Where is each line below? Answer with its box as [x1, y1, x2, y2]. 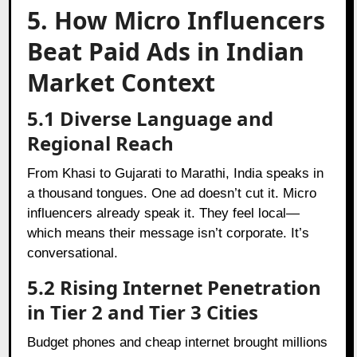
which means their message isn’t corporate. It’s [27, 225, 310, 241]
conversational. [27, 245, 119, 261]
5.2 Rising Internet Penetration [27, 273, 322, 300]
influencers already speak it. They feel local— [27, 205, 300, 221]
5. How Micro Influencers [27, 3, 326, 37]
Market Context [27, 65, 216, 99]
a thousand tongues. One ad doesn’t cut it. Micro [27, 185, 317, 201]
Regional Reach [27, 129, 175, 156]
